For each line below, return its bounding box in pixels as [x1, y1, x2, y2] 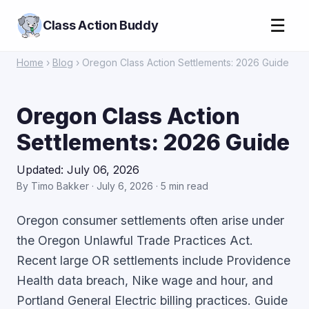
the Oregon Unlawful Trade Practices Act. [17, 233, 253, 248]
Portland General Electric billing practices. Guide [17, 293, 288, 308]
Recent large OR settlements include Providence [17, 253, 290, 268]
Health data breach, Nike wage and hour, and [17, 273, 273, 288]
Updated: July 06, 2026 [17, 163, 139, 177]
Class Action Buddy [43, 18, 159, 32]
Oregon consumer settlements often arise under [17, 213, 284, 228]
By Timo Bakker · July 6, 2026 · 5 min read [17, 180, 208, 192]
